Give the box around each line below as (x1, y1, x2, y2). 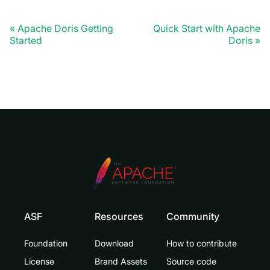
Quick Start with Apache (153, 22, 260, 34)
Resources (95, 210, 143, 222)
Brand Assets (95, 256, 147, 266)
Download (95, 238, 134, 248)
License (24, 256, 54, 266)
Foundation (24, 238, 67, 248)
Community (166, 210, 219, 222)
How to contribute (166, 238, 237, 248)
